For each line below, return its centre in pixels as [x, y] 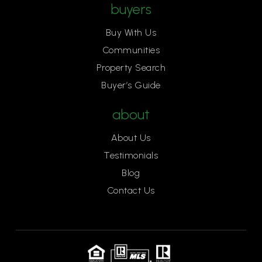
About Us [131, 138]
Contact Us [131, 190]
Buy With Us [131, 32]
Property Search [131, 68]
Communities [131, 50]
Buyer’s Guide [131, 85]
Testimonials [131, 155]
